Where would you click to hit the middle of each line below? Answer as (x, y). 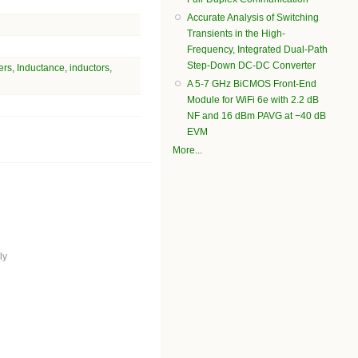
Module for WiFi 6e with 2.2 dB (253, 100)
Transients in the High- (237, 34)
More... (187, 151)
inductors (90, 68)
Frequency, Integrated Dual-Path (258, 50)
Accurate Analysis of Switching (253, 18)
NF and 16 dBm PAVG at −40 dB (257, 116)
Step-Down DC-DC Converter (252, 66)
